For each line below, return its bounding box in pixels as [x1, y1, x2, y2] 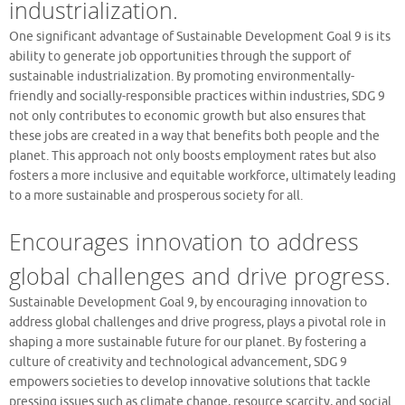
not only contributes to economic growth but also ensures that [9, 108, 366, 124]
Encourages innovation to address [9, 225, 359, 257]
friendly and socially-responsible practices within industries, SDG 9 [9, 88, 385, 104]
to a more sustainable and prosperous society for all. [9, 187, 303, 203]
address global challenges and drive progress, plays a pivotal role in [9, 314, 386, 330]
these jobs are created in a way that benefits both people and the [9, 127, 380, 144]
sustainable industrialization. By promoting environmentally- [9, 68, 354, 84]
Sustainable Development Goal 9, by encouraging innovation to [9, 294, 367, 310]
